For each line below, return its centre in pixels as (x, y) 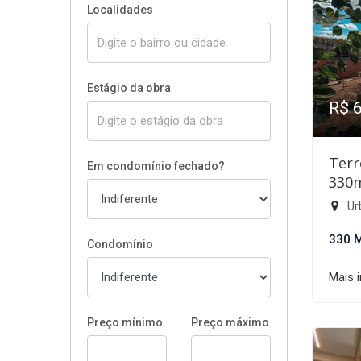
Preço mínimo (125, 322)
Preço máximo (230, 322)
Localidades (120, 10)
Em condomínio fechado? (156, 166)
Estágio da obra (129, 88)
